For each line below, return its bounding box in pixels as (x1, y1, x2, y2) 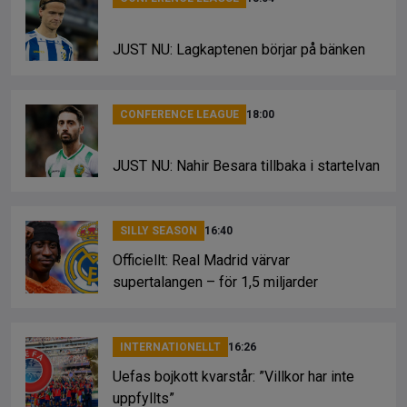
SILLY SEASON (120, 223, 197, 237)
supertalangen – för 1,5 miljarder (113, 273, 318, 291)
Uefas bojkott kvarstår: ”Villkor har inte (113, 367, 354, 385)
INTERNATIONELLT (120, 340, 221, 353)
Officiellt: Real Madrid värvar (113, 251, 290, 269)
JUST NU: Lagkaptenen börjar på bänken (113, 40, 365, 58)
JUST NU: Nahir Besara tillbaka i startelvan (113, 156, 380, 174)
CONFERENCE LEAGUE (120, 107, 239, 121)
